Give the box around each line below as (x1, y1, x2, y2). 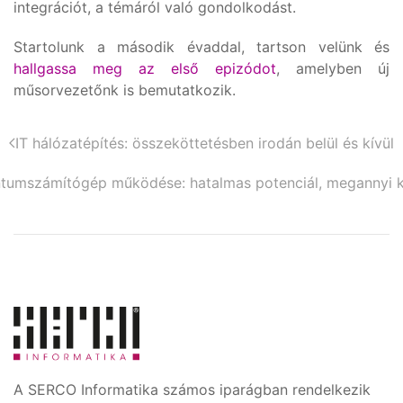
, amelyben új (276, 58, 390, 77)
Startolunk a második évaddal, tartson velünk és (13, 37, 390, 56)
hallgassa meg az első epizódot (13, 58, 276, 77)
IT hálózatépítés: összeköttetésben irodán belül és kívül (15, 133, 394, 152)
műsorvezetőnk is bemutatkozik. (13, 80, 236, 99)
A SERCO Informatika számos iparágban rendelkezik (13, 381, 371, 399)
